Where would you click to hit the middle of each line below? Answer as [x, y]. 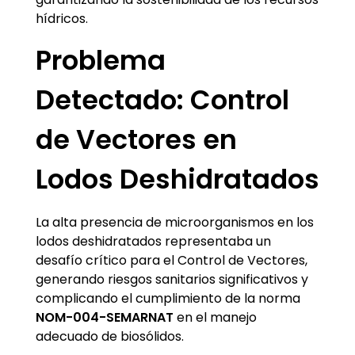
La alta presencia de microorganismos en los [175, 223]
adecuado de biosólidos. [110, 337]
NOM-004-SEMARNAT [105, 318]
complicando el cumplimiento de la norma [168, 299]
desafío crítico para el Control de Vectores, [172, 261]
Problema [101, 61]
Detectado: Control [162, 101]
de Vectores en [136, 140]
